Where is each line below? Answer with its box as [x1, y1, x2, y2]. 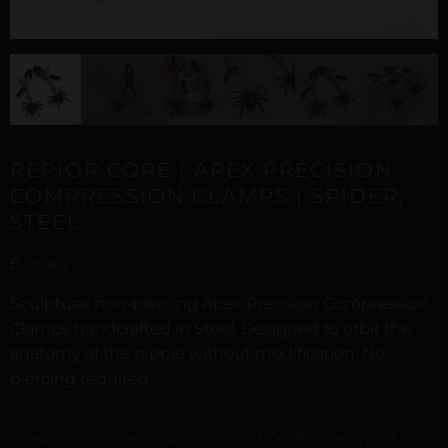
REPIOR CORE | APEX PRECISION [10, 158, 393, 183]
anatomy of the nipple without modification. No [10, 343, 385, 363]
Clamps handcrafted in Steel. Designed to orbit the [10, 318, 411, 338]
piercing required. [10, 368, 152, 388]
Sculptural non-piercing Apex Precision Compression [10, 293, 429, 313]
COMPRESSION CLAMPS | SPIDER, [10, 184, 405, 209]
